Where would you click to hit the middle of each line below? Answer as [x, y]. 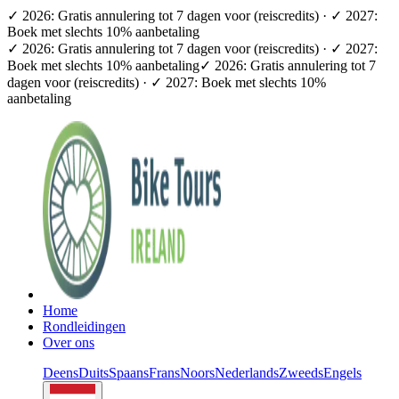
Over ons [69, 342]
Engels [342, 373]
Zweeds [301, 373]
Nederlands [247, 373]
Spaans [129, 373]
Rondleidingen [84, 326]
